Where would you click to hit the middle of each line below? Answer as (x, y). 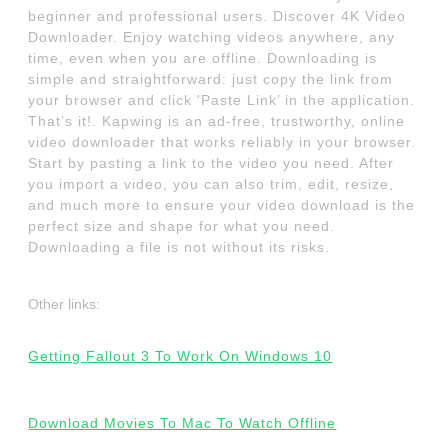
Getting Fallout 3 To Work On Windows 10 (180, 356)
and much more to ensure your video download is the (222, 205)
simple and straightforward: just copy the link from (211, 79)
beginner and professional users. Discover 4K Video (217, 16)
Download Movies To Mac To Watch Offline (182, 423)
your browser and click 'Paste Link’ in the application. (222, 100)
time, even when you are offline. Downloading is (203, 58)
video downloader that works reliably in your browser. (222, 142)
